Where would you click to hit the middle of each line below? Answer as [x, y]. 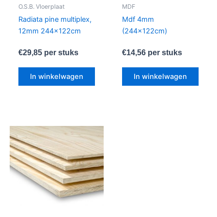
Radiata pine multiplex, [55, 20]
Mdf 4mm [138, 20]
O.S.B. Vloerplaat [41, 7]
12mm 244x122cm [49, 31]
